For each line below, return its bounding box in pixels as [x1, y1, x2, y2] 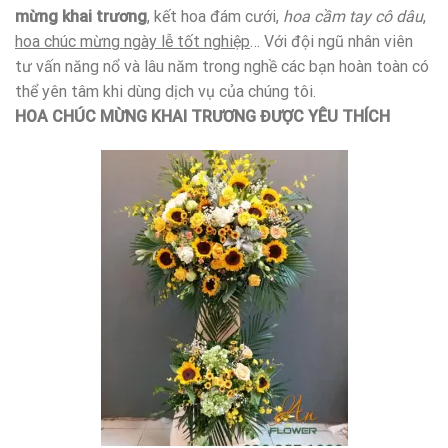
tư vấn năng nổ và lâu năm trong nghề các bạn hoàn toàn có [15, 57, 429, 77]
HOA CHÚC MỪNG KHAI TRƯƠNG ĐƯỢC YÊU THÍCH [15, 107, 390, 127]
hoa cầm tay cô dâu [283, 7, 423, 27]
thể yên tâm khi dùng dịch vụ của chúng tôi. [15, 82, 316, 102]
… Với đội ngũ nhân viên [250, 32, 413, 52]
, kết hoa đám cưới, [147, 7, 283, 27]
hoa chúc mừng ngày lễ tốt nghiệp [15, 32, 250, 52]
